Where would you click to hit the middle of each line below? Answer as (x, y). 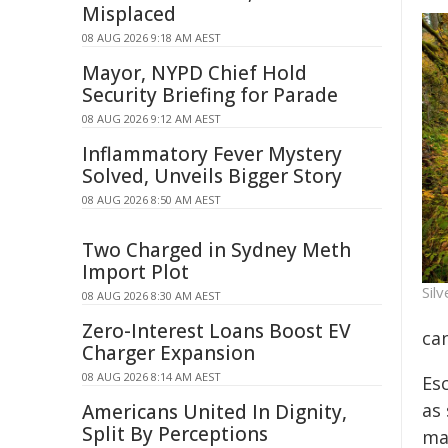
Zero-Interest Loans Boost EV (216, 331)
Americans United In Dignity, (214, 412)
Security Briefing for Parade (210, 95)
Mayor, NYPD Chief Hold (194, 73)
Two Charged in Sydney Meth (216, 250)
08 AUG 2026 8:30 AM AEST (151, 295)
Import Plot (135, 272)
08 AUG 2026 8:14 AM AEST (151, 376)
